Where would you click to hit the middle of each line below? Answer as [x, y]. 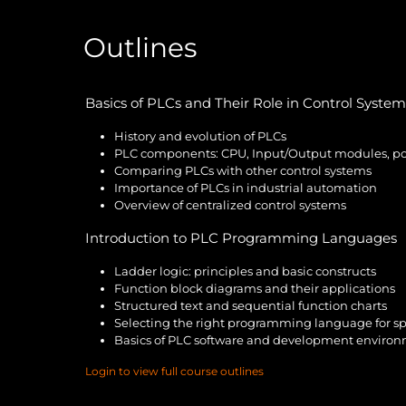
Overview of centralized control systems [230, 204]
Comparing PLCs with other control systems [243, 170]
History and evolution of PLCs [200, 135]
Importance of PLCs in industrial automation [246, 187]
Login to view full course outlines [174, 371]
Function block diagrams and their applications [255, 288]
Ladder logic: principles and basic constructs [245, 271]
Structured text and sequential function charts [251, 305]
